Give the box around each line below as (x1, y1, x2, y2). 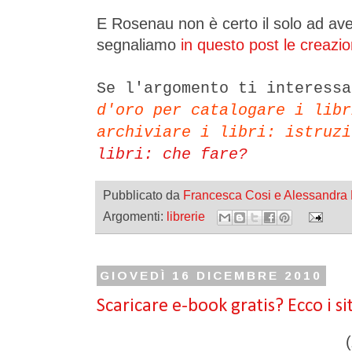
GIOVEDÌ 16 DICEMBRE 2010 (100, 269, 323, 283)
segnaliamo (97, 35, 181, 53)
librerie (167, 208, 205, 223)
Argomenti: (103, 208, 167, 223)
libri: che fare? (97, 145, 247, 163)
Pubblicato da (103, 187, 183, 202)
